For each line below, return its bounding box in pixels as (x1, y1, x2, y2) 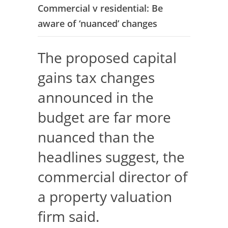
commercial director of (38, 167, 187, 186)
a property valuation (38, 187, 172, 206)
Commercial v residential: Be (38, 2, 163, 14)
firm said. (38, 207, 99, 226)
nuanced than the (38, 127, 155, 147)
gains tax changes (38, 68, 155, 87)
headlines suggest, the (38, 147, 185, 166)
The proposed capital (38, 48, 177, 67)
